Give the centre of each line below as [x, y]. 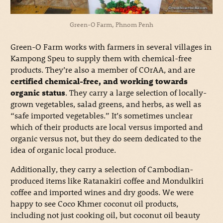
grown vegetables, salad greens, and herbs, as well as [106, 104]
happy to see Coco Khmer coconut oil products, [94, 204]
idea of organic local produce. [63, 150]
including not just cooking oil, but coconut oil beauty [105, 215]
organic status [38, 93]
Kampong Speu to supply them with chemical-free [101, 58]
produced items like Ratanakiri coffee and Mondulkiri [107, 181]
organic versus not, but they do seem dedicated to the [106, 138]
